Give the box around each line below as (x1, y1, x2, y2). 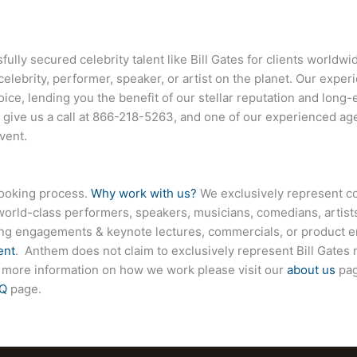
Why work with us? (91, 186, 197, 202)
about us (287, 262, 335, 278)
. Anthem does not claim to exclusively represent (15, 243, 296, 259)
